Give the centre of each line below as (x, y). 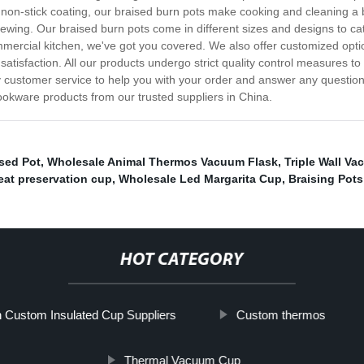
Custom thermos (281, 315)
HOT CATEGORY (182, 261)
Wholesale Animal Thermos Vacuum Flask (162, 162)
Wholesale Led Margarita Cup (200, 179)
